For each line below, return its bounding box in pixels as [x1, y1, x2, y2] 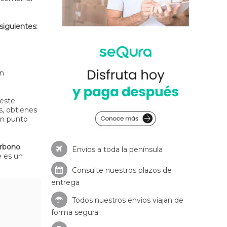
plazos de [138, 165, 172, 175]
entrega [51, 177, 80, 187]
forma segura [51, 207, 98, 217]
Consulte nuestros [69, 165, 138, 175]
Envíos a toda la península [69, 144, 163, 154]
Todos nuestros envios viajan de [69, 195, 183, 205]
